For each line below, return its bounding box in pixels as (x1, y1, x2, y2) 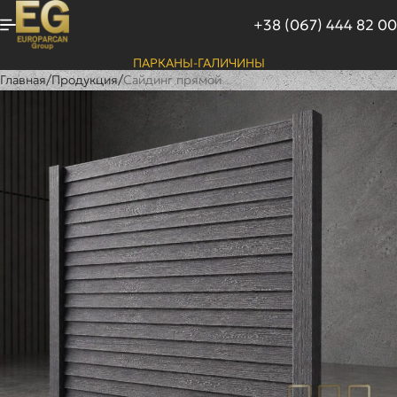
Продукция (51, 72, 118, 89)
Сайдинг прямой (123, 72, 222, 89)
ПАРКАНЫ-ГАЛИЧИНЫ (132, 55, 265, 72)
